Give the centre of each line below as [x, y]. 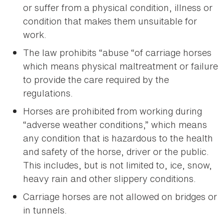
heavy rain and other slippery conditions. [109, 179]
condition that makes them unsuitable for [110, 21]
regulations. [48, 93]
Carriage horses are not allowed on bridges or [120, 197]
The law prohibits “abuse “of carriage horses [117, 53]
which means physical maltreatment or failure [120, 66]
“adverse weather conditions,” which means [115, 125]
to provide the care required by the [96, 80]
